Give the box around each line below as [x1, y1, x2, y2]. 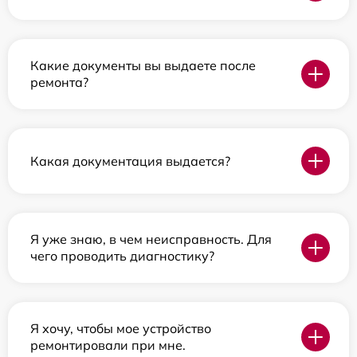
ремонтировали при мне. [30, 337, 186, 354]
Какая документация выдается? [30, 152, 230, 169]
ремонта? [30, 74, 88, 91]
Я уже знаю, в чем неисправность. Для [30, 231, 272, 248]
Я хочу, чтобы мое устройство [30, 320, 211, 337]
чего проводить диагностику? [30, 248, 214, 265]
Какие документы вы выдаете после [30, 57, 256, 74]
